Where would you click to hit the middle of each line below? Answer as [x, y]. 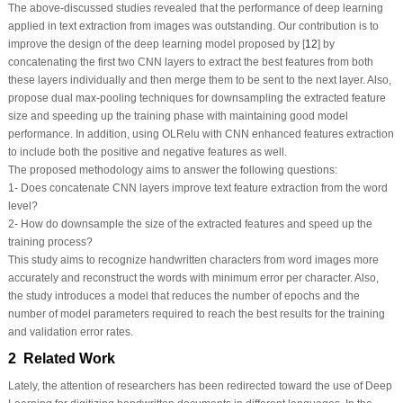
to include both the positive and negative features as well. [147, 152]
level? [22, 206]
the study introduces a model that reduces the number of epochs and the [184, 296]
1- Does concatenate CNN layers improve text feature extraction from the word [197, 188]
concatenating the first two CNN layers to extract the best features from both [190, 62]
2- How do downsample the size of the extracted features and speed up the [190, 224]
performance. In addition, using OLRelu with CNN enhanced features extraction [201, 134]
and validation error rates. [70, 331]
